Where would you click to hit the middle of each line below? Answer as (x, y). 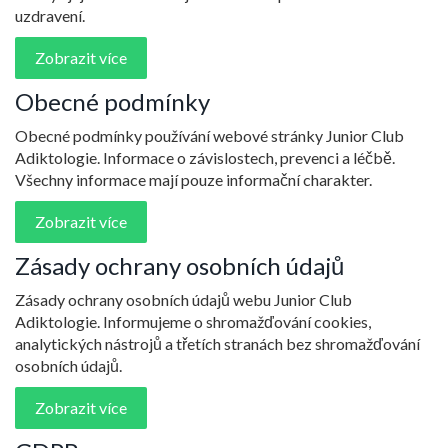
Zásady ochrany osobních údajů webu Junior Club (183, 300)
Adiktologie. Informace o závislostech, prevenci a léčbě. (205, 158)
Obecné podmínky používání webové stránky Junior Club (209, 136)
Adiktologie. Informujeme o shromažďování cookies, (193, 322)
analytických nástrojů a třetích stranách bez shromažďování (217, 344)
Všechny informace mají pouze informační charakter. (193, 180)
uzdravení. (50, 16)
